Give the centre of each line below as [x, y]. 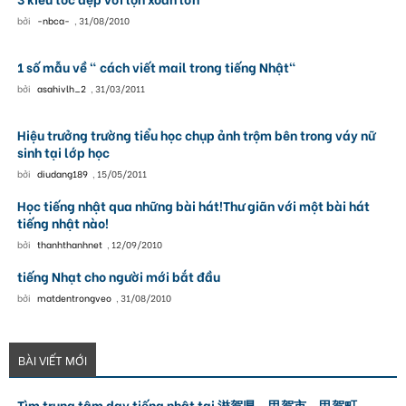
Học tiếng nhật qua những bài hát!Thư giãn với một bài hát [193, 205]
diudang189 [62, 174]
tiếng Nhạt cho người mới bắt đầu [118, 276]
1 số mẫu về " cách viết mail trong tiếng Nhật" [156, 67]
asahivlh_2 [61, 88]
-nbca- [53, 20]
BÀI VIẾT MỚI [53, 359]
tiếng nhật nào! [63, 222]
